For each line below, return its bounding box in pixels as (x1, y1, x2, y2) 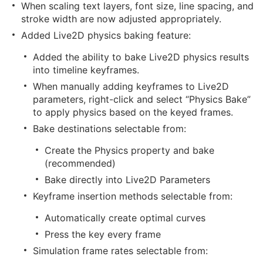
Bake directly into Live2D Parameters (45, 174, 210, 186)
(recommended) (45, 157, 116, 169)
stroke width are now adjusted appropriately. (21, 13, 221, 25)
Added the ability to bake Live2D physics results (33, 51, 249, 63)
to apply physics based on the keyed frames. (33, 106, 233, 118)
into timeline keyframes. (33, 64, 139, 76)
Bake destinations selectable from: (33, 123, 186, 134)
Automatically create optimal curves (45, 212, 205, 224)
